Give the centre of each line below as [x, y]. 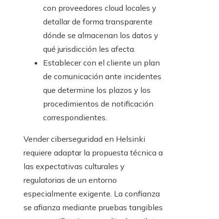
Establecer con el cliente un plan [101, 63]
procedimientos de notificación [98, 104]
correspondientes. [75, 118]
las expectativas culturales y [74, 166]
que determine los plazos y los [97, 90]
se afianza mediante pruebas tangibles [93, 208]
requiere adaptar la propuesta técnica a [93, 153]
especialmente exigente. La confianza [92, 194]
